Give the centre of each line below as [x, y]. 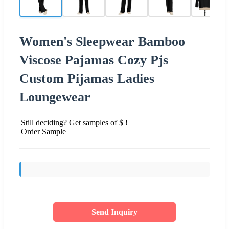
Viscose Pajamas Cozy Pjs [94, 60]
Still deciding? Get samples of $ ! [74, 122]
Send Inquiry [114, 212]
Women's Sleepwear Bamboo [102, 41]
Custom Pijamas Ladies [87, 78]
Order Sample [43, 131]
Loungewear [55, 97]
